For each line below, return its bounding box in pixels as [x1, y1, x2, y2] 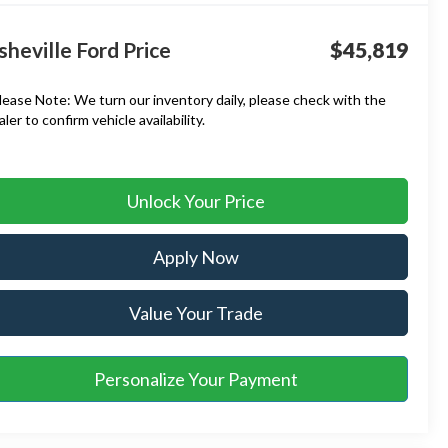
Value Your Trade [128, 301, 263, 324]
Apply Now [152, 245, 239, 268]
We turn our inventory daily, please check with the [71, 90, 387, 108]
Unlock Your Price [126, 189, 265, 212]
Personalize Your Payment [93, 367, 298, 390]
